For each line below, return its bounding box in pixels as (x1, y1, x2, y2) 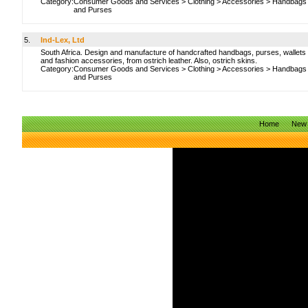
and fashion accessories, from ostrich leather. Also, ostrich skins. (41, 56, 257, 65)
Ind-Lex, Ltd (41, 36, 85, 44)
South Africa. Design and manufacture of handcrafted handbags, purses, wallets (41, 48, 306, 56)
